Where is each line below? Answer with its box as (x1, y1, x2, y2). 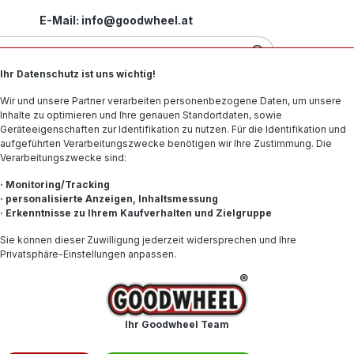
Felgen (142, 94, 184, 110)
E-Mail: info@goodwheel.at (39, 13, 193, 27)
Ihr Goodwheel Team (125, 318, 229, 330)
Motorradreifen (19, 94, 117, 110)
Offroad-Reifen (209, 94, 305, 110)
